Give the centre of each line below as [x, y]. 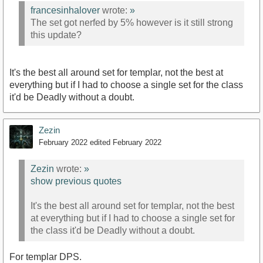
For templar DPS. [45, 257]
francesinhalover [65, 10]
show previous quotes [76, 181]
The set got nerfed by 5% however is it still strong [132, 22]
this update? [56, 35]
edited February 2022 [126, 143]
